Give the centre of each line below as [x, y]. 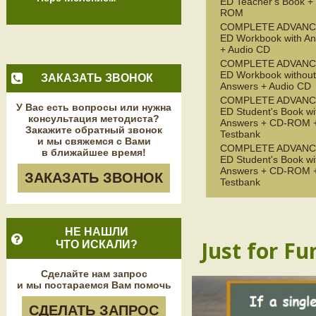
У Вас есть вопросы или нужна [94, 107]
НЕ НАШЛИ [97, 232]
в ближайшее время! [94, 152]
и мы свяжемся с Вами [94, 141]
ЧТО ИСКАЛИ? [97, 244]
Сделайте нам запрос [94, 274]
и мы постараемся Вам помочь [94, 285]
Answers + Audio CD [266, 86]
